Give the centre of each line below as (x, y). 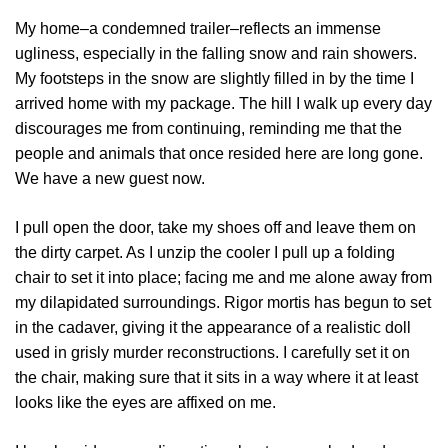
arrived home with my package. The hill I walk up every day (223, 103)
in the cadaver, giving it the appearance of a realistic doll (213, 327)
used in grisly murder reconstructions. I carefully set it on (212, 352)
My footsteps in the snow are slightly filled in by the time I (214, 78)
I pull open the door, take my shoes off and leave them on (215, 227)
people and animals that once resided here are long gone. (219, 153)
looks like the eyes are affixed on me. (145, 402)
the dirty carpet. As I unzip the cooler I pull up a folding (205, 252)
